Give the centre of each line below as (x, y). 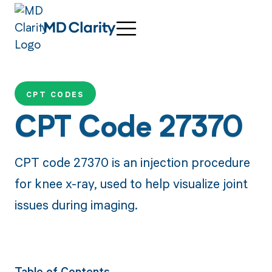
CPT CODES (55, 95)
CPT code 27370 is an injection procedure (132, 162)
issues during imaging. (76, 204)
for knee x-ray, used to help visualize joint (131, 183)
